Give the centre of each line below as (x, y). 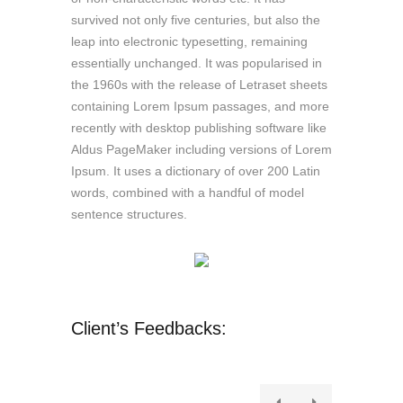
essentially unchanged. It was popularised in (197, 63)
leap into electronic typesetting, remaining (189, 42)
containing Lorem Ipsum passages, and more (200, 107)
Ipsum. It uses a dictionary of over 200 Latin (196, 171)
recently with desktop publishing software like (199, 128)
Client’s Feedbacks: (149, 329)
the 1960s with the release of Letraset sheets (199, 85)
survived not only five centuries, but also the (196, 20)
